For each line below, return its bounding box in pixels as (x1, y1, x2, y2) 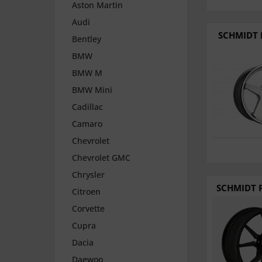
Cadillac (72, 101, 103, 113)
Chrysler (72, 169, 105, 181)
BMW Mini (72, 84, 112, 96)
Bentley (72, 33, 101, 45)
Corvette (72, 203, 105, 215)
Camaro (72, 118, 102, 130)
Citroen (72, 186, 101, 198)
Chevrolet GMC (72, 152, 130, 164)
